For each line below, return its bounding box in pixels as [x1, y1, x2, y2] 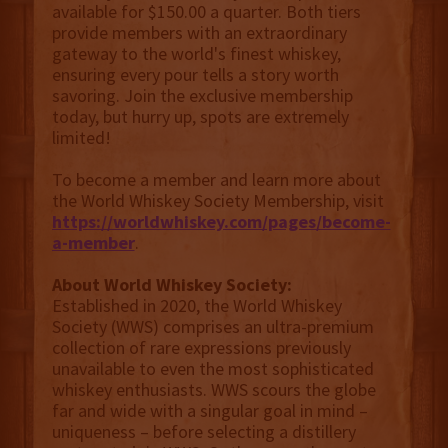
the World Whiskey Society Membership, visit [51, 189, 384, 213]
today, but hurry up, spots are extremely [51, 105, 349, 129]
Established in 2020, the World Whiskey [51, 294, 342, 318]
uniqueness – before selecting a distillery [51, 420, 356, 444]
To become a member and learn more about [51, 168, 381, 192]
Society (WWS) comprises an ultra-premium [51, 315, 374, 339]
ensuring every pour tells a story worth [51, 63, 339, 87]
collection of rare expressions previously [51, 336, 351, 360]
